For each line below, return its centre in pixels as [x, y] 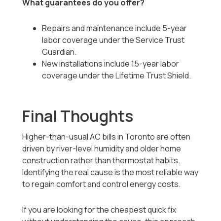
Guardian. [59, 52]
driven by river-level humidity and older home [102, 149]
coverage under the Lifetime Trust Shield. [117, 76]
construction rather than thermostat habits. [101, 161]
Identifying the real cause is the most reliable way [110, 172]
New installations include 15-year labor [111, 64]
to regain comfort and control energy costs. [102, 184]
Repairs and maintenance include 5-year [115, 28]
